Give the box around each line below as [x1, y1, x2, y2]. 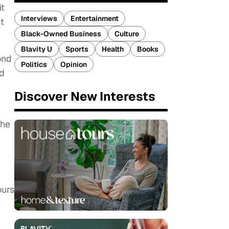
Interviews [21, 14, 57, 23]
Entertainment [71, 14, 119, 23]
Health [102, 44, 124, 54]
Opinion [60, 60, 87, 69]
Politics [21, 60, 47, 69]
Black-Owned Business [21, 29, 101, 38]
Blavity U [21, 44, 52, 54]
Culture [114, 29, 139, 38]
